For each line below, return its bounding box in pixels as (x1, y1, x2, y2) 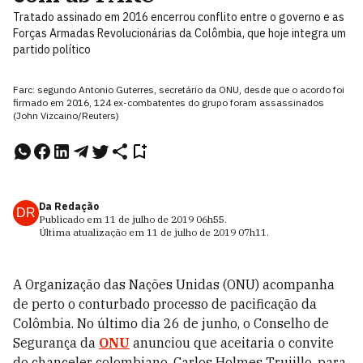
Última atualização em (39, 226, 147, 238)
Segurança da (13, 335, 99, 351)
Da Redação (39, 200, 99, 212)
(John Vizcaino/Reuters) (13, 109, 119, 122)
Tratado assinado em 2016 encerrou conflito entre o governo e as (13, 10, 344, 24)
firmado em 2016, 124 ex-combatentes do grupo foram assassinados (13, 96, 324, 109)
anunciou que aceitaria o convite (130, 335, 334, 351)
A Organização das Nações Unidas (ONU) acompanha (13, 276, 335, 293)
